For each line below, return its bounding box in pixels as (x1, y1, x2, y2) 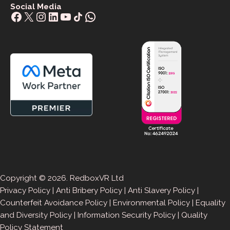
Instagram (34, 8, 91, 24)
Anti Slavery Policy (128, 186, 195, 196)
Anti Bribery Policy (56, 186, 122, 196)
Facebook (10, 8, 66, 24)
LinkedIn (47, 8, 95, 24)
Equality (196, 198, 225, 208)
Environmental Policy (113, 198, 190, 208)
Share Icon (71, 8, 96, 24)
